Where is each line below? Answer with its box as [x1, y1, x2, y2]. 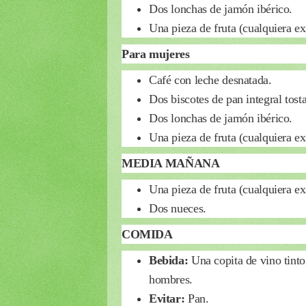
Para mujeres [122, 46, 190, 61]
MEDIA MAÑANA [122, 156, 220, 170]
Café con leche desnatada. [149, 72, 272, 87]
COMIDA [122, 227, 173, 241]
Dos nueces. [149, 201, 206, 215]
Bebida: [149, 253, 191, 267]
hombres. [149, 272, 193, 286]
